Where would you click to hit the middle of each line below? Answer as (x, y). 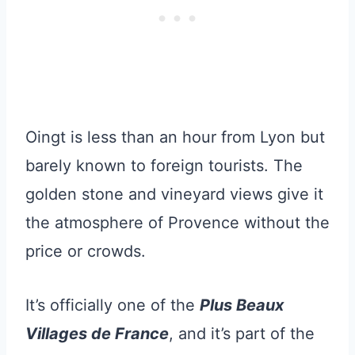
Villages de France (97, 333)
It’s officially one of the (113, 305)
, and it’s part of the (242, 333)
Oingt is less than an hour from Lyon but (175, 137)
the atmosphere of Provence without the (177, 222)
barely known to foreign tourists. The (164, 165)
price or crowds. (86, 251)
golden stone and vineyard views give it (174, 194)
